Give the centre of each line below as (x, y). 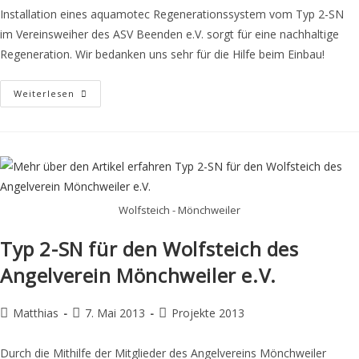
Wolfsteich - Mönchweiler (179, 210)
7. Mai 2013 (115, 313)
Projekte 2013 (208, 313)
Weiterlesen (44, 93)
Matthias (36, 313)
